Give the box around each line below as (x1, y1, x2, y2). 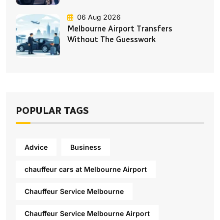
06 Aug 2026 (77, 13, 121, 22)
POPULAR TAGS (16, 105, 89, 117)
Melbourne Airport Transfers (67, 24, 172, 34)
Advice (25, 142, 48, 151)
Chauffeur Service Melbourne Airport (25, 209, 150, 218)
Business (70, 142, 101, 151)
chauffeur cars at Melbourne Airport (25, 165, 147, 173)
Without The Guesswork (67, 35, 156, 45)
